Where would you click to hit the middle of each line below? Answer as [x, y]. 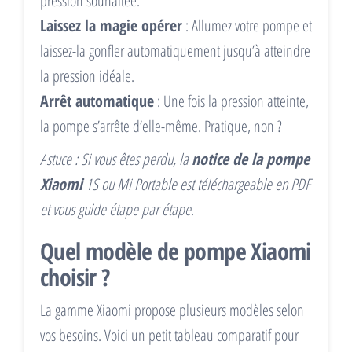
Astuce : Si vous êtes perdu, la [116, 159]
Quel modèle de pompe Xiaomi [176, 251]
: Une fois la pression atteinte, [231, 101]
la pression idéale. [87, 76]
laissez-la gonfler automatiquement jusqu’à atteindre [175, 51]
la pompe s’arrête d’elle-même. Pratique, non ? [161, 126]
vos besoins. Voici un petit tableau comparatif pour [169, 335]
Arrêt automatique [97, 101]
